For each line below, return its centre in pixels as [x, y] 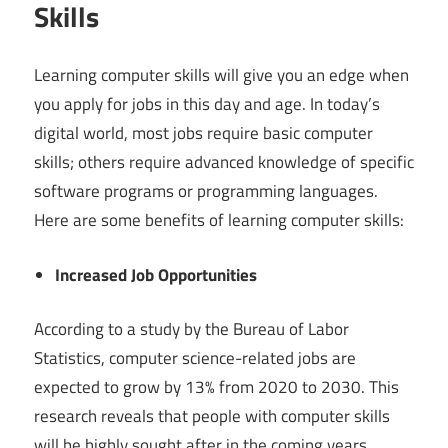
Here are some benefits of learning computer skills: [219, 220]
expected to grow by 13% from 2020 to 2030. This [216, 387]
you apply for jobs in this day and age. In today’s [207, 104]
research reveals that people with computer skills [212, 416]
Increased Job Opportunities [156, 274]
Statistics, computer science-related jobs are [195, 358]
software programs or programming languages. [206, 191]
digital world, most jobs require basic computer [203, 133]
